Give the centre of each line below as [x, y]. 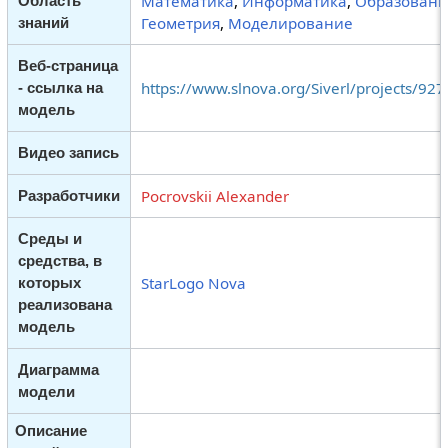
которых [49, 283]
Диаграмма [58, 370]
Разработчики [68, 196]
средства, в [59, 261]
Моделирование [290, 23]
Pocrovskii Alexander [214, 196]
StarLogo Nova [193, 283]
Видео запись [68, 153]
